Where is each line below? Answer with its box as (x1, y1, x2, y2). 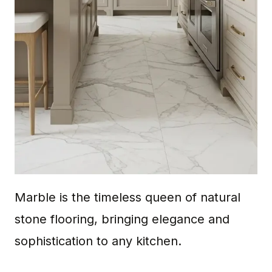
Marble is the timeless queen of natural (15, 190, 240, 205)
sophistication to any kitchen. (15, 234, 182, 249)
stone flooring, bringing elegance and (15, 212, 229, 227)
